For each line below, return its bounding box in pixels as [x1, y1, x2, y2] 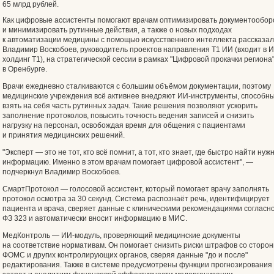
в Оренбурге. [2, 65, 47, 73]
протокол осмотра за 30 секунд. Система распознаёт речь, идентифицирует [2, 194, 270, 203]
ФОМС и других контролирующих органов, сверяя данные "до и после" [2, 251, 248, 259]
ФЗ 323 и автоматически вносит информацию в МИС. [2, 214, 187, 223]
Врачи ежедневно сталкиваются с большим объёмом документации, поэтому [2, 82, 271, 91]
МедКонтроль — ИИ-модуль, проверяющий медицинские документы [2, 231, 240, 240]
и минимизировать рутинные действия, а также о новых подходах [2, 26, 232, 34]
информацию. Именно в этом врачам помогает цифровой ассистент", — [2, 158, 253, 166]
